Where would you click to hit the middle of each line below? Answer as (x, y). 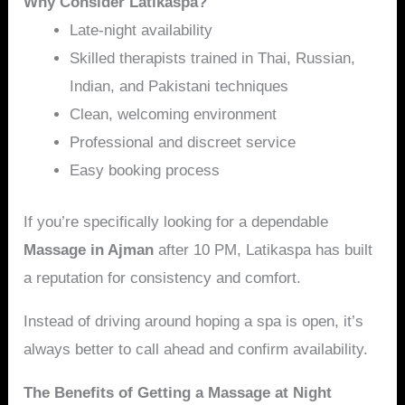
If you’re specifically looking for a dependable (176, 221)
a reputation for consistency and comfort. (163, 278)
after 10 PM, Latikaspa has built (264, 250)
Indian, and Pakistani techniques (179, 87)
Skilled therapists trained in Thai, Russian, (213, 59)
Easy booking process (145, 171)
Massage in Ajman (89, 250)
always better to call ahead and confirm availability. (196, 349)
